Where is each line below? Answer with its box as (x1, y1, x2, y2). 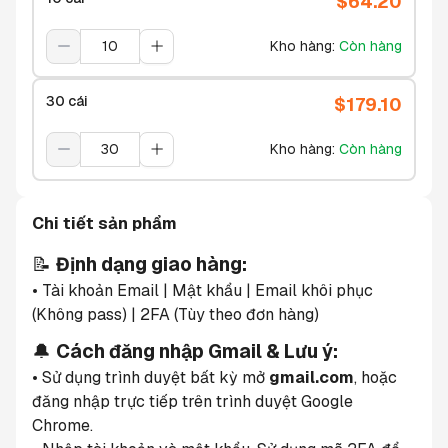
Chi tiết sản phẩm (32, 213, 177, 234)
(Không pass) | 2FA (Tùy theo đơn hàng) (32, 304, 319, 325)
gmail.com (269, 367, 354, 389)
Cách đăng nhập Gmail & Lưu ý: (56, 339, 338, 365)
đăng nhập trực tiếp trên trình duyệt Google (32, 391, 353, 413)
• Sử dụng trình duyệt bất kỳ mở (32, 367, 269, 389)
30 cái (46, 92, 88, 110)
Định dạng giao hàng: (56, 252, 247, 277)
